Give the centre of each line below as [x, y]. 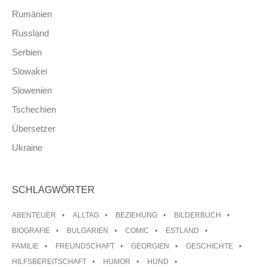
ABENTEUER [34, 215]
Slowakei [30, 71]
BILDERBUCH [198, 215]
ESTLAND [182, 230]
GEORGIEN [150, 246]
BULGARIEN [88, 230]
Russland [30, 33]
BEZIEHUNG [136, 215]
